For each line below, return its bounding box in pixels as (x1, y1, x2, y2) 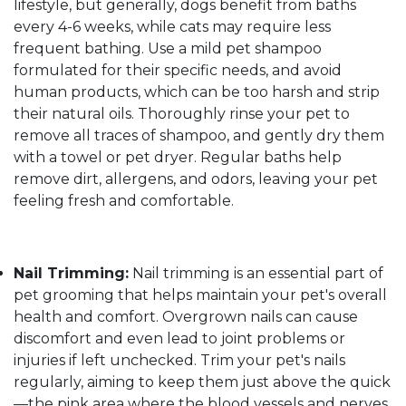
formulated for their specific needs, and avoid (14, 62, 342, 80)
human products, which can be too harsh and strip (14, 83, 380, 101)
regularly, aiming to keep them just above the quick (14, 373, 391, 391)
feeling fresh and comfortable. (14, 192, 234, 210)
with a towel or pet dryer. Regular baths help (14, 149, 342, 167)
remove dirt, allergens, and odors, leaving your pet (14, 170, 378, 188)
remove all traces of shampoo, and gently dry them (14, 127, 384, 145)
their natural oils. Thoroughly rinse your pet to (14, 105, 350, 123)
